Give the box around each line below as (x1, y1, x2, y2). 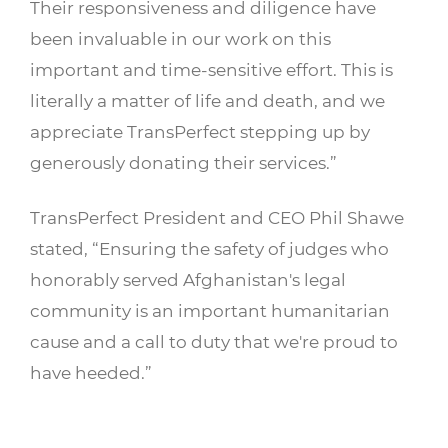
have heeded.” (30, 362, 152, 383)
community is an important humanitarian (30, 300, 390, 321)
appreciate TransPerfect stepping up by (30, 121, 370, 142)
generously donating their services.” (30, 152, 337, 173)
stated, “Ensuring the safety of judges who (30, 238, 389, 259)
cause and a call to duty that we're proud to (30, 331, 398, 352)
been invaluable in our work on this (30, 28, 331, 49)
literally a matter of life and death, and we (30, 90, 385, 111)
